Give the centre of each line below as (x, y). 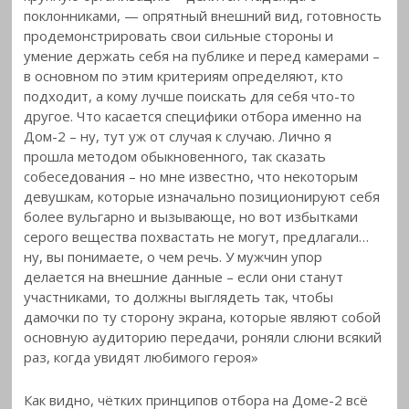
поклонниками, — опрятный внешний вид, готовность (203, 16)
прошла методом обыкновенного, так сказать (175, 157)
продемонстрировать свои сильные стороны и (179, 36)
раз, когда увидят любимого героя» (142, 357)
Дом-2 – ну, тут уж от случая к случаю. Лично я (178, 136)
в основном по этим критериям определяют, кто (184, 76)
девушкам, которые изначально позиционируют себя (202, 197)
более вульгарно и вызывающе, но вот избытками (191, 217)
